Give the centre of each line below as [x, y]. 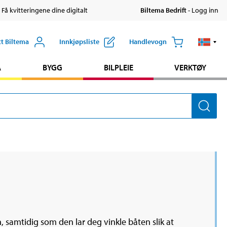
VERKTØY [191, 68]
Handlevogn [148, 42]
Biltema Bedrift [163, 10]
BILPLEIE [118, 68]
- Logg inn [202, 10]
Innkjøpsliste [79, 42]
